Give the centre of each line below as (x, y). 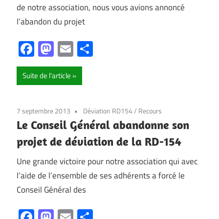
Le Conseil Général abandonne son (103, 125)
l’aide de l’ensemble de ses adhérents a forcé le (101, 175)
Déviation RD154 (108, 111)
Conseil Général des (51, 189)
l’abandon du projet (51, 21)
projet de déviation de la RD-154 (99, 142)
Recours (150, 111)
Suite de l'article (47, 76)
